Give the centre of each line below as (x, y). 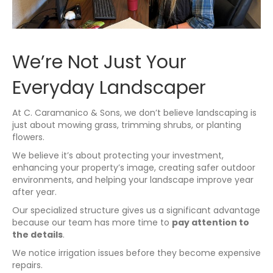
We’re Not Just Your (99, 62)
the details (37, 235)
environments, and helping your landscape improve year (133, 180)
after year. (34, 192)
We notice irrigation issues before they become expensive (136, 253)
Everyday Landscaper (109, 88)
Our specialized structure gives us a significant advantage (136, 211)
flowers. (28, 137)
